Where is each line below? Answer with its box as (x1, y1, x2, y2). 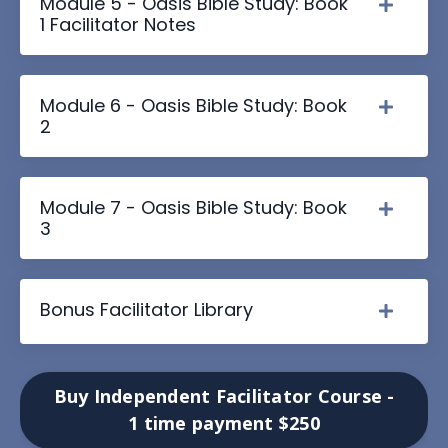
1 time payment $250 (128, 411, 320, 435)
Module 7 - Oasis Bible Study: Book (40, 194, 347, 220)
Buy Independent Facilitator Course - (53, 384, 395, 408)
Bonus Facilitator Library (40, 296, 253, 322)
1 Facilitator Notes (40, 11, 196, 37)
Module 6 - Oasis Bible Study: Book (40, 92, 347, 118)
